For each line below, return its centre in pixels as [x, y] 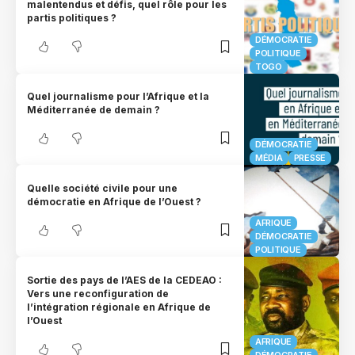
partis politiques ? [72, 18]
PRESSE [310, 158]
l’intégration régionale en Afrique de [119, 307]
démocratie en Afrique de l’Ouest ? [115, 201]
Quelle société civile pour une [103, 188]
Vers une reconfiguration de [98, 293]
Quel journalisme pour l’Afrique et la [118, 96]
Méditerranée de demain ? [94, 109]
